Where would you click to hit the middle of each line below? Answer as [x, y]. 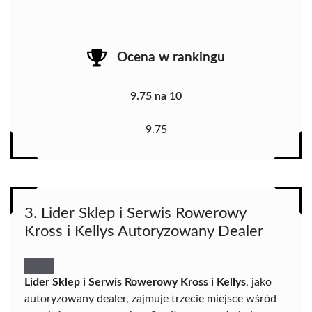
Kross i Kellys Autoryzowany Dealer [144, 231]
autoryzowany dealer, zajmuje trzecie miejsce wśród [150, 298]
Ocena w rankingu [171, 58]
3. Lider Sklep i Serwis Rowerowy [135, 213]
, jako [259, 282]
